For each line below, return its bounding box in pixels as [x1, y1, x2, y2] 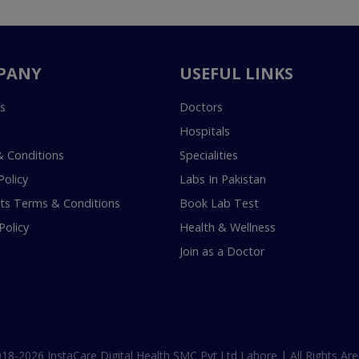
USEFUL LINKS [179, 63, 293, 85]
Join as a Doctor [179, 244, 264, 260]
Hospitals [179, 123, 230, 139]
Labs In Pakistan [179, 171, 266, 188]
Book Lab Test [179, 196, 259, 212]
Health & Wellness [179, 220, 276, 236]
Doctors [179, 99, 223, 115]
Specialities [179, 147, 238, 163]
